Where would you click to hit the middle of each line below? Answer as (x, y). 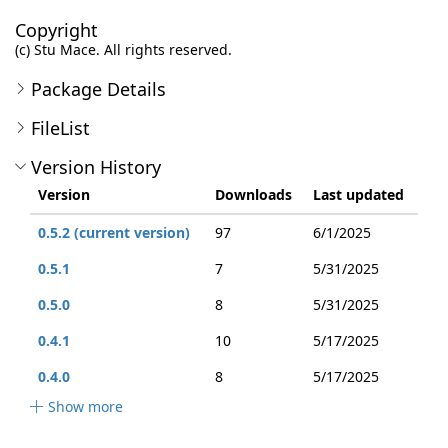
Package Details (98, 89)
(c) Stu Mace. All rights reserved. (123, 49)
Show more (85, 406)
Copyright (56, 30)
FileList (60, 128)
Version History (96, 167)
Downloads (253, 194)
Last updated (358, 194)
